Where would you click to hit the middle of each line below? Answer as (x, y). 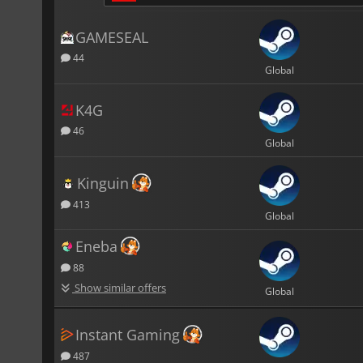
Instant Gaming (128, 334)
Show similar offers (119, 287)
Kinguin (103, 183)
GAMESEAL (112, 37)
